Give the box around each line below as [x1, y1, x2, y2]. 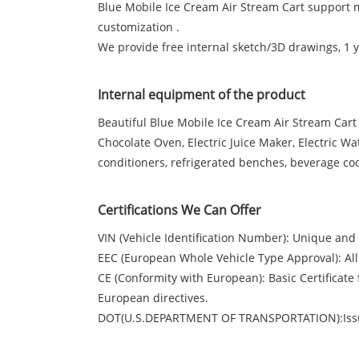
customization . [98, 19, 179, 35]
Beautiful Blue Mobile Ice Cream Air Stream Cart [98, 115, 357, 131]
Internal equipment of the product [98, 86, 305, 104]
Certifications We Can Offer [98, 201, 261, 220]
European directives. [98, 290, 208, 306]
